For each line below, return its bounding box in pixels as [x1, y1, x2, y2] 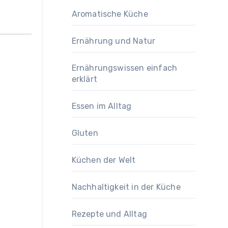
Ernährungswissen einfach [71, 63, 178, 73]
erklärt [71, 74, 97, 84]
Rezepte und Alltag [71, 209, 148, 219]
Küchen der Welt [71, 155, 136, 165]
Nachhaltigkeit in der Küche [71, 182, 181, 192]
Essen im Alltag [71, 101, 132, 111]
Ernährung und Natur [71, 36, 156, 46]
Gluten [71, 128, 98, 138]
